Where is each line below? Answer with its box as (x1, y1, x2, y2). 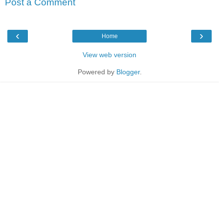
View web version (83, 50, 136, 59)
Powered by (77, 67, 116, 76)
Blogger (116, 67, 140, 76)
